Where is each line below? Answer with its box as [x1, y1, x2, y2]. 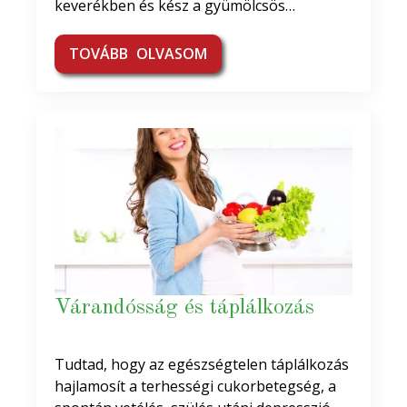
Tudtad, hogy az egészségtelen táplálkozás [55, 354, 349, 374]
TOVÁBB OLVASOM [69, 43, 207, 64]
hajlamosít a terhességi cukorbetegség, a [55, 376, 336, 396]
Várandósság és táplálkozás [55, 297, 314, 319]
